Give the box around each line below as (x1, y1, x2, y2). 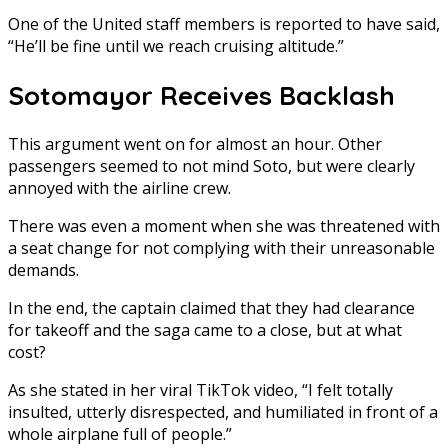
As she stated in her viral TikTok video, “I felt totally (8, 379, 393, 402)
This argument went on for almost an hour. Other (8, 133, 382, 156)
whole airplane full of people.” (8, 423, 232, 446)
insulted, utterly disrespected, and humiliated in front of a (8, 401, 438, 424)
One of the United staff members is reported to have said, (8, 13, 440, 36)
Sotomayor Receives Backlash (8, 78, 395, 112)
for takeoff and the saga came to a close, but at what (8, 319, 402, 342)
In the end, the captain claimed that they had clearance (8, 297, 415, 320)
